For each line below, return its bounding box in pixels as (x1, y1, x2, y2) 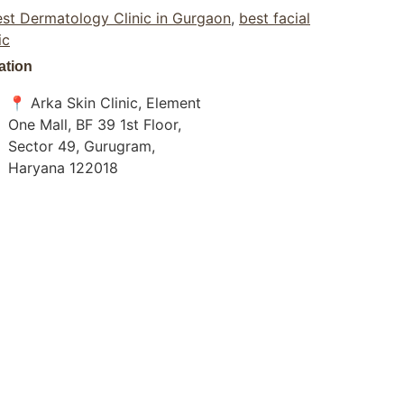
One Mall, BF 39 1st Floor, (8, 115, 181, 134)
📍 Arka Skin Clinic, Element (8, 94, 201, 113)
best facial (239, 9, 310, 28)
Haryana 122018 (8, 159, 118, 178)
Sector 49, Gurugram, (8, 137, 155, 156)
